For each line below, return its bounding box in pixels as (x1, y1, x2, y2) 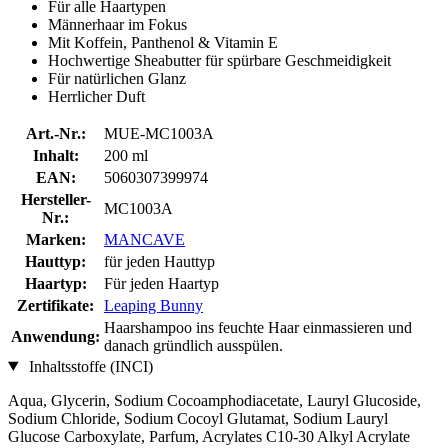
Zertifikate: (17, 296, 94, 314)
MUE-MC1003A (104, 124, 214, 142)
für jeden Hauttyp (104, 252, 215, 270)
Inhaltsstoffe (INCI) (24, 357, 153, 375)
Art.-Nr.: (25, 124, 86, 142)
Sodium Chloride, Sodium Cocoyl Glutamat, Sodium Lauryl (8, 409, 388, 427)
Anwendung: (11, 327, 100, 345)
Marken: (25, 230, 86, 248)
